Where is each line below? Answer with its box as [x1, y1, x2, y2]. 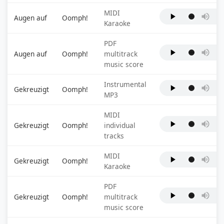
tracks [103, 131, 124, 140]
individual [103, 120, 135, 130]
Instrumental [103, 79, 146, 89]
